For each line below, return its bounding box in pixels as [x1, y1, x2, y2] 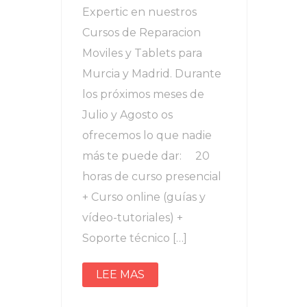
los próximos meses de [82, 88, 204, 101]
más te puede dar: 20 [82, 149, 210, 163]
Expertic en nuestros [82, 5, 197, 19]
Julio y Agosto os [82, 108, 173, 122]
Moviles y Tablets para [82, 47, 202, 60]
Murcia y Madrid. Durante [82, 67, 221, 81]
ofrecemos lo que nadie [82, 129, 212, 143]
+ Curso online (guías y [82, 191, 206, 204]
